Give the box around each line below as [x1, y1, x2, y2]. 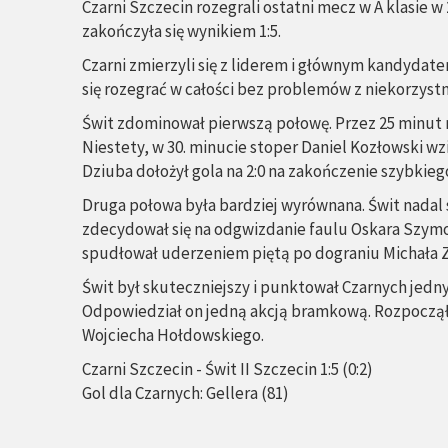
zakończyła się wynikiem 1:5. [82, 20, 281, 42]
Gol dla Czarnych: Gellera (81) [82, 382, 289, 404]
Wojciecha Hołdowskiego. [82, 324, 264, 346]
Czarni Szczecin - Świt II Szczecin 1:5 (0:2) [82, 358, 373, 380]
